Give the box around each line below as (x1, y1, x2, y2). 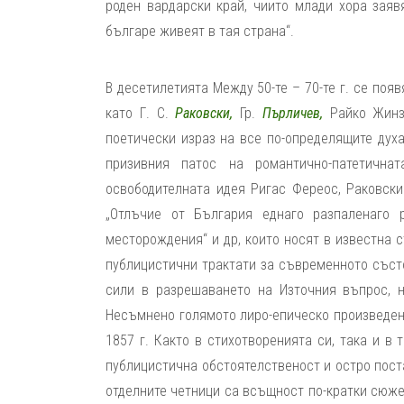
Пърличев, (262, 105, 323, 122)
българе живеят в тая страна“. (106, 23, 294, 40)
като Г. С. (106, 105, 176, 122)
